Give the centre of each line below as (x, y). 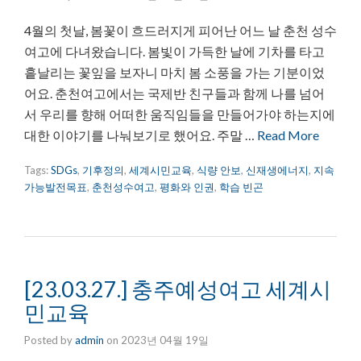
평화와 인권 (187, 187)
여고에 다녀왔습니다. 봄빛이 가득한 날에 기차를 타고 (174, 51)
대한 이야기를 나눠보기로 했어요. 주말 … (141, 135)
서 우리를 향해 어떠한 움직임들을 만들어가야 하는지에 (180, 114)
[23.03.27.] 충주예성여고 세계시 (178, 288)
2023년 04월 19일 (165, 340)
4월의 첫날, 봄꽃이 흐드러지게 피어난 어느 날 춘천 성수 (180, 30)
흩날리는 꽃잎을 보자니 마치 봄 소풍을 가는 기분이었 (174, 72)
